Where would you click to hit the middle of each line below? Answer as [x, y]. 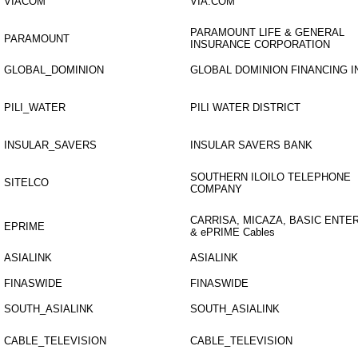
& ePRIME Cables [233, 232]
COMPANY [216, 189]
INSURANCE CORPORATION [260, 44]
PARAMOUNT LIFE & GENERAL [267, 32]
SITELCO [26, 183]
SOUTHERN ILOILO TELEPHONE [270, 177]
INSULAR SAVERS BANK [251, 145]
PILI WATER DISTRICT [245, 107]
